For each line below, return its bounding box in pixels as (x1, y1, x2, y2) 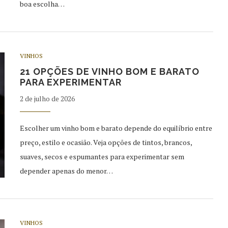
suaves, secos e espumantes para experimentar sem (20, 151, 184, 161)
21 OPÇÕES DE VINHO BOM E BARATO (20, 66, 199, 77)
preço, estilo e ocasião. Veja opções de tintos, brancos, (20, 137, 192, 147)
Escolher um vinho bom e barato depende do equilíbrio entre (20, 123, 212, 133)
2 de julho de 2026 (20, 93, 75, 103)
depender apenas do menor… (20, 165, 113, 176)
